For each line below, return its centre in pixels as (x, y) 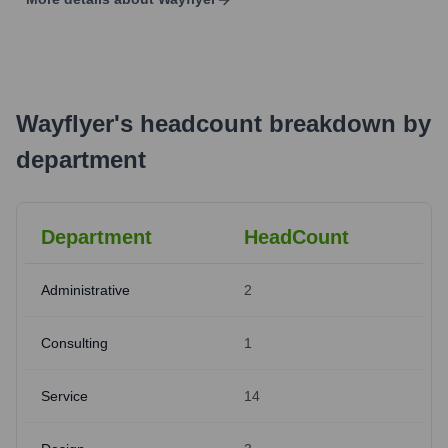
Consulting (74, 343)
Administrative (85, 290)
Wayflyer (65, 123)
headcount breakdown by (282, 123)
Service (64, 396)
